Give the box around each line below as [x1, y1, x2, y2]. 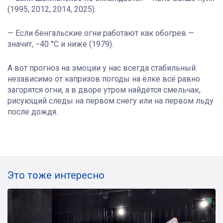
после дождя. [7, 107, 58, 117]
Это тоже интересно [7, 169, 105, 182]
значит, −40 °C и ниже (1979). [7, 39, 113, 49]
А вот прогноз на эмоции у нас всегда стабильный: [7, 63, 197, 73]
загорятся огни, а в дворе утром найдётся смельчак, [7, 85, 201, 95]
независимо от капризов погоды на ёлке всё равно [7, 74, 200, 84]
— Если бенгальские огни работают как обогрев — [7, 28, 194, 38]
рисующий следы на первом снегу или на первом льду [7, 96, 214, 106]
